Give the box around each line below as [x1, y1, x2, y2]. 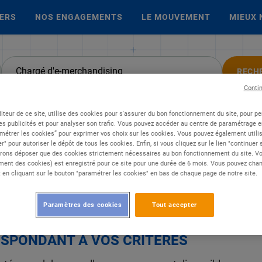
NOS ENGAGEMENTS [35, 12, 123, 22]
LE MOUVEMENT [141, 12, 211, 22]
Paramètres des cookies [43, 200, 122, 209]
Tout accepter [152, 200, 197, 209]
